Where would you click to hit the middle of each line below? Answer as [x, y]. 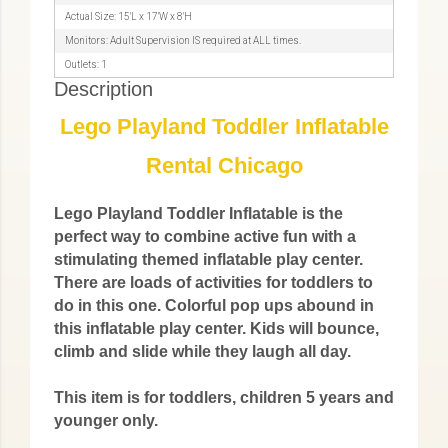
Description [103, 88]
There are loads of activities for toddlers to [213, 282]
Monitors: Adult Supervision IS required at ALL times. [183, 40]
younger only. [106, 420]
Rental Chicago [224, 165]
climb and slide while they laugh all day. [202, 351]
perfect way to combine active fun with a [205, 236]
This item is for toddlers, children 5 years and [224, 397]
